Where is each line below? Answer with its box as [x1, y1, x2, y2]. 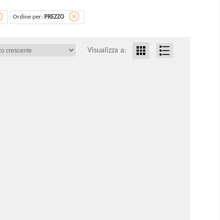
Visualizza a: [87, 46, 128, 55]
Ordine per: [13, 14, 44, 21]
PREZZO [44, 14, 64, 21]
